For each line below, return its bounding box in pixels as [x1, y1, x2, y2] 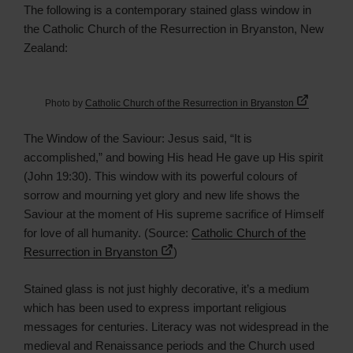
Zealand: [24, 40, 68, 54]
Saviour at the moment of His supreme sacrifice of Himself [24, 207, 324, 221]
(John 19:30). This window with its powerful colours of [24, 169, 297, 184]
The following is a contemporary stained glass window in [24, 2, 311, 17]
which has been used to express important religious [24, 300, 287, 314]
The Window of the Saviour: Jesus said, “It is [24, 132, 252, 146]
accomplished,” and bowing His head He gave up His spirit [24, 150, 323, 165]
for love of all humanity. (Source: [24, 226, 191, 240]
